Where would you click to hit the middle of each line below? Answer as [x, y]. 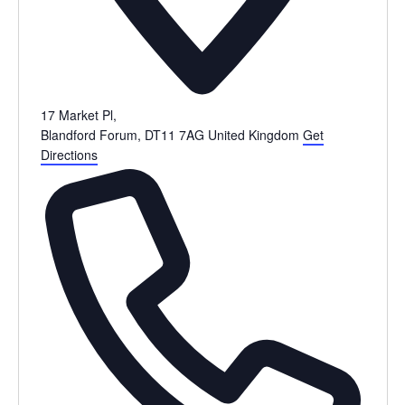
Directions [69, 154]
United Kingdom [253, 134]
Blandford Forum [89, 134]
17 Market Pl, [78, 114]
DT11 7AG [174, 134]
